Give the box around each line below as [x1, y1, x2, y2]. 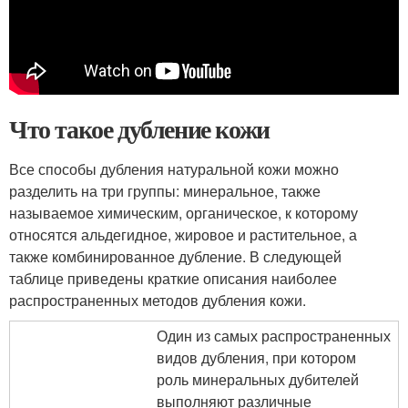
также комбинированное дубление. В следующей [9, 246, 342, 267]
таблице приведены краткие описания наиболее [9, 268, 337, 289]
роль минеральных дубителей [157, 369, 359, 390]
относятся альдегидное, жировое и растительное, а [9, 224, 357, 245]
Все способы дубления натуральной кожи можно [9, 158, 339, 179]
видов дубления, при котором [157, 347, 356, 368]
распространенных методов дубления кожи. [9, 290, 306, 311]
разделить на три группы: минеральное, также [9, 180, 321, 201]
